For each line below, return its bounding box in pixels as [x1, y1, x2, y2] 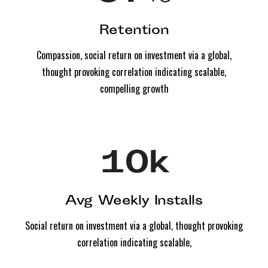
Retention [99, 21, 169, 41]
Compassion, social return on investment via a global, [36, 47, 232, 62]
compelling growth [99, 81, 169, 96]
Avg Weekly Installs [65, 191, 203, 211]
